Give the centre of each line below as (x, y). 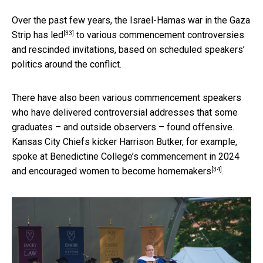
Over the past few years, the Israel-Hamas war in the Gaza (131, 21)
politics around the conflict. (67, 65)
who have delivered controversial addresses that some (125, 113)
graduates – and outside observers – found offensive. (123, 127)
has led (48, 35)
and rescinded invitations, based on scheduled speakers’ (128, 50)
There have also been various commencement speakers (127, 98)
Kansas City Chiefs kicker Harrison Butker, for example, (124, 142)
